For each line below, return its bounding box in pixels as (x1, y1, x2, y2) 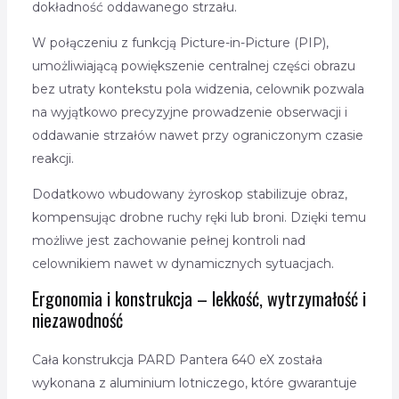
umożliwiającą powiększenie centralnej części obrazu (31, 58, 355, 75)
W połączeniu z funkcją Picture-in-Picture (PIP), (31, 35, 329, 52)
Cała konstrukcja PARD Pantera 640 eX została (31, 352, 322, 369)
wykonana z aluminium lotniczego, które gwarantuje (31, 375, 357, 392)
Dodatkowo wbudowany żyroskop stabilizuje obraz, (31, 186, 347, 203)
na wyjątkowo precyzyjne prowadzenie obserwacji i (31, 104, 347, 121)
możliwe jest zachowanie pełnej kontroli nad (31, 232, 305, 249)
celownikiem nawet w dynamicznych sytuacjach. (31, 256, 334, 273)
